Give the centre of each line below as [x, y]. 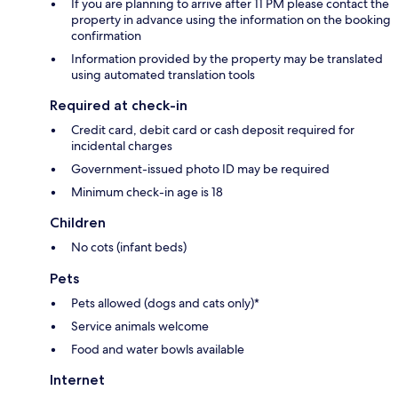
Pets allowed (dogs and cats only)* [165, 302]
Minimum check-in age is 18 [147, 191]
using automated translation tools [163, 74]
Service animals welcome [140, 326]
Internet [77, 379]
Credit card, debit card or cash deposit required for [213, 129]
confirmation [106, 35]
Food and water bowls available [158, 349]
